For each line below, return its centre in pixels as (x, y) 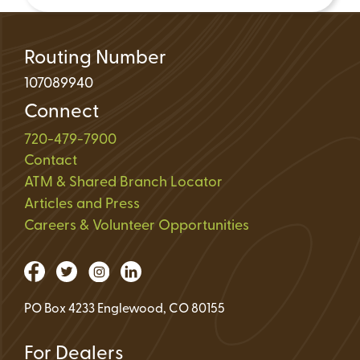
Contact (51, 162)
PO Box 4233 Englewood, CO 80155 (125, 310)
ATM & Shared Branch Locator (123, 183)
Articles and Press (82, 205)
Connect (61, 113)
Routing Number (95, 59)
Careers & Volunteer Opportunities (137, 227)
